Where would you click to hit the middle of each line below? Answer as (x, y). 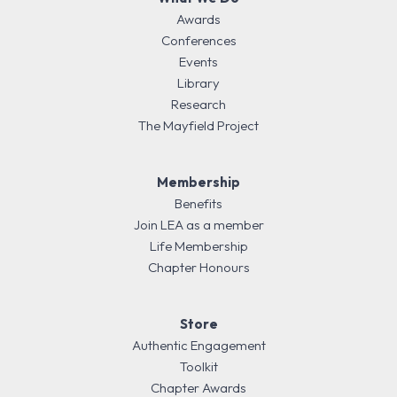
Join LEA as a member (198, 225)
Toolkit (198, 367)
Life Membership (198, 246)
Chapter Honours (198, 268)
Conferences (198, 41)
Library (198, 83)
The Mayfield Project (198, 126)
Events (198, 62)
